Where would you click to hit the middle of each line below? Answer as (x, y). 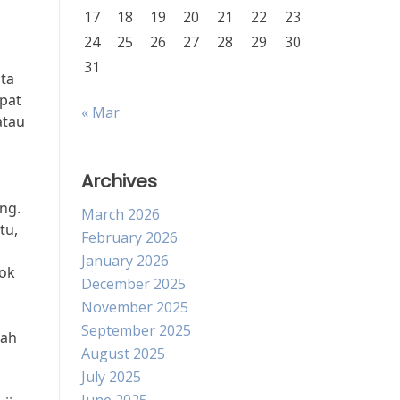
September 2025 (136, 330)
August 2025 (123, 354)
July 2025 (111, 377)
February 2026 (129, 237)
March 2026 (121, 214)
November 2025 (135, 307)
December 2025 (133, 284)
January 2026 (125, 261)
